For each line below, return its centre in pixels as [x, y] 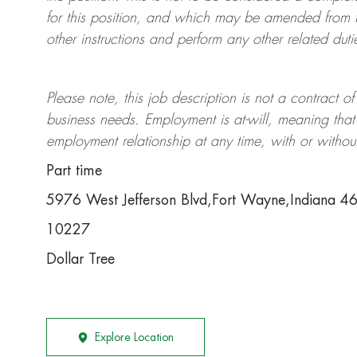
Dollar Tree [80, 259]
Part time [74, 171]
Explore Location [134, 337]
